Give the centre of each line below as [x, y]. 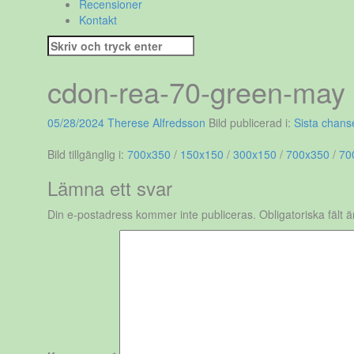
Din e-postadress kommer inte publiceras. [151, 214]
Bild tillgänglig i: [87, 154]
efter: [60, 58]
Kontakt [98, 20]
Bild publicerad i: [251, 122]
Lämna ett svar [109, 188]
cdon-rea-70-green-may [196, 91]
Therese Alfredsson [156, 122]
